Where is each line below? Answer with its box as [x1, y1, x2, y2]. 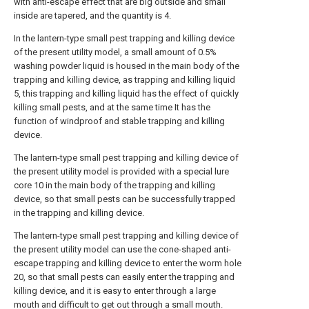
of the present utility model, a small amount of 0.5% [14, 47, 217, 57]
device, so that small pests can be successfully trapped [14, 194, 235, 204]
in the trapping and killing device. [14, 208, 144, 218]
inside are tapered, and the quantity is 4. [14, 10, 171, 21]
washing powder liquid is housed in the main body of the [14, 61, 239, 71]
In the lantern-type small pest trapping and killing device [14, 33, 235, 43]
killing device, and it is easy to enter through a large [14, 286, 216, 296]
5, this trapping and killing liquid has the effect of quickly [14, 88, 239, 99]
